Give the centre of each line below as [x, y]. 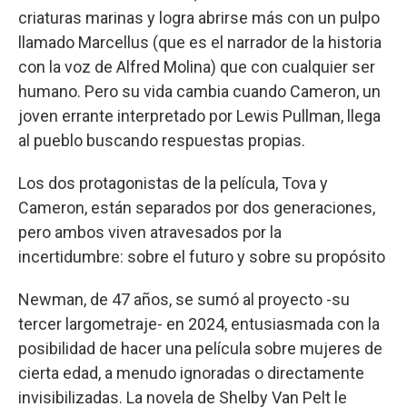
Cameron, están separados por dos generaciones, [197, 207]
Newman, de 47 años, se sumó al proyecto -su [184, 299]
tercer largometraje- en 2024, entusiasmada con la [199, 323]
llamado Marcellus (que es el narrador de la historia [200, 42]
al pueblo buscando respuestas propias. [162, 140]
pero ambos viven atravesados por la [150, 232]
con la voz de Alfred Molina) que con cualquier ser [197, 66]
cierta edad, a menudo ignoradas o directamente [191, 372]
